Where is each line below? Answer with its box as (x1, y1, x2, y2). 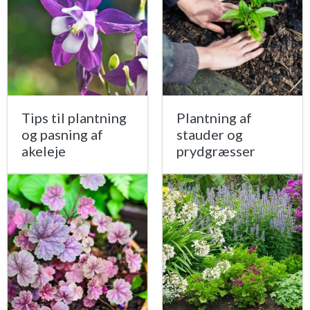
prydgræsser (176, 143, 255, 160)
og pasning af (21, 126, 103, 143)
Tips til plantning (21, 109, 127, 127)
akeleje (21, 143, 66, 160)
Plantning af (176, 109, 252, 127)
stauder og (176, 126, 243, 143)
